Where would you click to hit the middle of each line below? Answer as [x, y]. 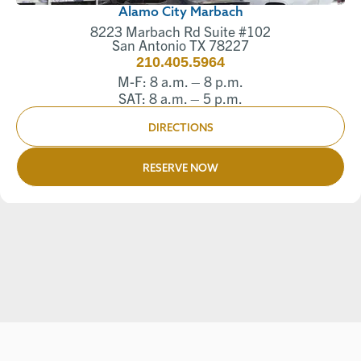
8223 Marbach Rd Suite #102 [180, 31]
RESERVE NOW [180, 169]
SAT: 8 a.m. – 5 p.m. [180, 98]
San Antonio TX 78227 [180, 45]
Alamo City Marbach [180, 13]
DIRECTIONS [180, 129]
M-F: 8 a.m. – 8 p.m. [180, 81]
